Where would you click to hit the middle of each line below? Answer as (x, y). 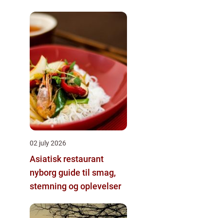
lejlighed (47, 8)
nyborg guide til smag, (44, 172)
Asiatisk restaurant (67, 159)
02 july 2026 (48, 143)
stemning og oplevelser (75, 186)
